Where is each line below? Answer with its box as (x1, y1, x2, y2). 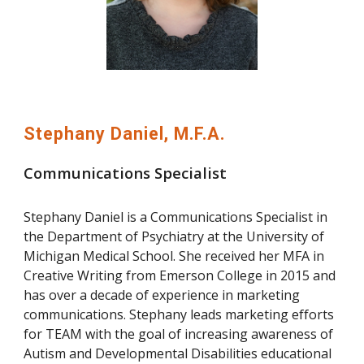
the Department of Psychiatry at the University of (24, 227, 325, 245)
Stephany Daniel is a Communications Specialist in (24, 207, 328, 226)
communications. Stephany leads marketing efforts (24, 305, 335, 323)
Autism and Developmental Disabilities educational (24, 344, 332, 362)
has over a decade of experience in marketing (24, 285, 301, 304)
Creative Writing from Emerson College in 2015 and (24, 266, 336, 284)
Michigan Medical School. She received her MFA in (24, 246, 325, 265)
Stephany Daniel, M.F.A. (24, 123, 226, 144)
